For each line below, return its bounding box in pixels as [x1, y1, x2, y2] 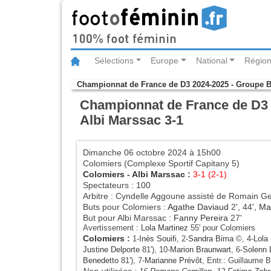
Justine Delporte [83, 244, 140, 254]
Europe [151, 56, 179, 66]
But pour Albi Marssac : [83, 212, 174, 223]
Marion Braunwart [170, 244, 231, 254]
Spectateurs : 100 [83, 180, 151, 190]
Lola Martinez [141, 223, 188, 232]
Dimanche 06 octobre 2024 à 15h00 [83, 147, 221, 157]
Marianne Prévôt [145, 255, 202, 265]
